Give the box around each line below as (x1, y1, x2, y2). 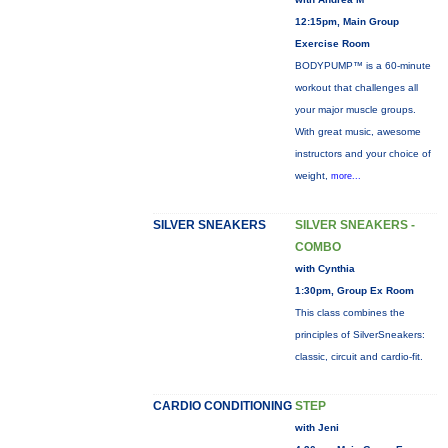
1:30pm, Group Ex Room (294, 285, 414, 296)
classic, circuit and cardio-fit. (294, 351, 423, 362)
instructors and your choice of (294, 148, 431, 159)
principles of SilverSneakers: (294, 329, 425, 340)
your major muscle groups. (294, 104, 416, 115)
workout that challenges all (294, 82, 418, 93)
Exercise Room (294, 38, 370, 49)
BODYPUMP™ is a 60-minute (294, 60, 431, 71)
